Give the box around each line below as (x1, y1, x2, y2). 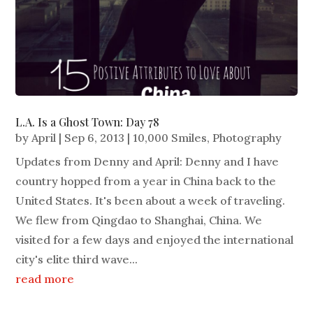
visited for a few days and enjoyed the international (15, 233, 294, 247)
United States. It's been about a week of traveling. (15, 194, 286, 208)
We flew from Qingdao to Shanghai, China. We (15, 213, 263, 228)
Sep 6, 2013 (64, 131, 125, 145)
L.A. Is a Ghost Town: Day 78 (15, 115, 160, 130)
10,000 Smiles (133, 131, 208, 145)
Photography (212, 131, 282, 145)
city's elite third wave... (15, 252, 138, 267)
